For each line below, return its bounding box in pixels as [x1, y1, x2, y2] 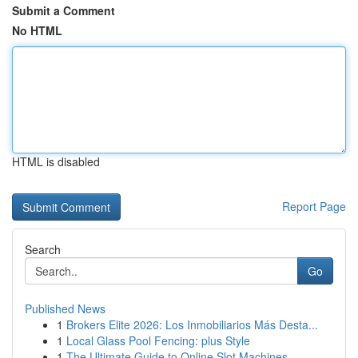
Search [25, 241, 61, 257]
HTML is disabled [12, 153, 100, 169]
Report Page [282, 198, 346, 214]
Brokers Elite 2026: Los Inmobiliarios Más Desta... [66, 316, 318, 332]
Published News [25, 300, 105, 316]
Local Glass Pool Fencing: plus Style [66, 332, 250, 348]
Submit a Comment [12, 2, 115, 18]
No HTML [12, 22, 62, 38]
